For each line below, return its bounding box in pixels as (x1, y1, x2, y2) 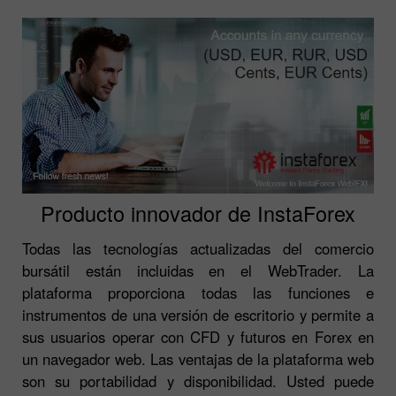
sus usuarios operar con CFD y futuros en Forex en (22, 325, 374, 347)
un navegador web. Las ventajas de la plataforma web (22, 347, 374, 369)
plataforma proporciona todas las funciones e (22, 281, 374, 303)
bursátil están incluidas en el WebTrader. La (22, 259, 374, 281)
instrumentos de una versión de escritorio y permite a (22, 303, 374, 325)
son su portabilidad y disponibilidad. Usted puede (22, 369, 374, 392)
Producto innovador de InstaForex (41, 197, 355, 228)
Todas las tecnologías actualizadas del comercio (22, 237, 374, 259)
